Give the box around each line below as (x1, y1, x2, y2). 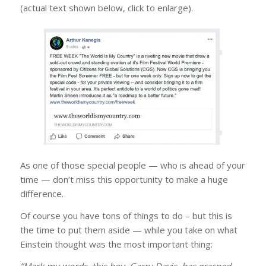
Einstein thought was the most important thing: (20, 238, 213, 250)
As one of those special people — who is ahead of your (20, 159, 245, 172)
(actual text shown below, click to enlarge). (20, 1, 193, 14)
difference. (20, 188, 64, 200)
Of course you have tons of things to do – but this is (20, 210, 232, 221)
